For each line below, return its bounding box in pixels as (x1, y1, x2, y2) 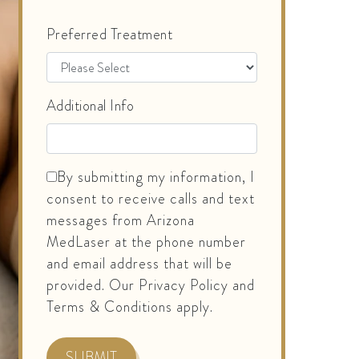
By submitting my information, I (56, 167, 255, 188)
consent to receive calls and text (46, 188, 255, 210)
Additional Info (46, 95, 135, 117)
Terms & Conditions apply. (46, 296, 213, 318)
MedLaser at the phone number (46, 232, 246, 253)
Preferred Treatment (46, 24, 173, 46)
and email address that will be (46, 253, 232, 275)
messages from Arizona (46, 210, 195, 232)
